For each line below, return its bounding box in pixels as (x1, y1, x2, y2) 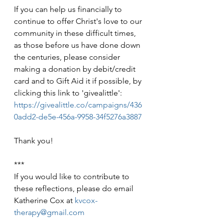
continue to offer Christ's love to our (14, 16, 144, 26)
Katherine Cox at (14, 196, 75, 205)
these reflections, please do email (14, 184, 135, 193)
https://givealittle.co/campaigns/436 (14, 100, 142, 110)
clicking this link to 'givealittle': (14, 88, 124, 98)
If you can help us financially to (14, 4, 124, 14)
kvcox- (75, 196, 98, 205)
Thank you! (14, 136, 53, 145)
